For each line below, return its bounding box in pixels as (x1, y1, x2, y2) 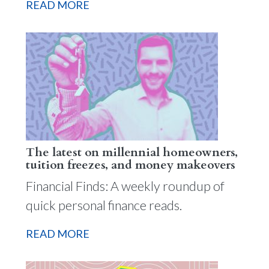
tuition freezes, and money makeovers (25, 157, 235, 173)
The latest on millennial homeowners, (25, 144, 238, 160)
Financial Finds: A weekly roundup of (25, 178, 225, 194)
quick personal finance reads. (25, 198, 182, 213)
